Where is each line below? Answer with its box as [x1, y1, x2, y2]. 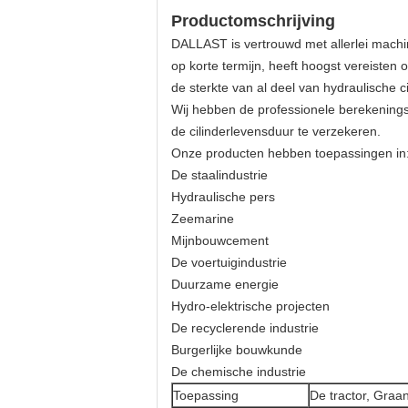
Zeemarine [171, 211, 234, 226]
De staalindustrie [171, 168, 268, 182]
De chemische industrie [171, 364, 306, 379]
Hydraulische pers [171, 189, 275, 204]
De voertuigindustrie [171, 255, 287, 270]
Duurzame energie [171, 277, 279, 291]
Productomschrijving [171, 12, 335, 30]
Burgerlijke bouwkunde [171, 342, 302, 357]
